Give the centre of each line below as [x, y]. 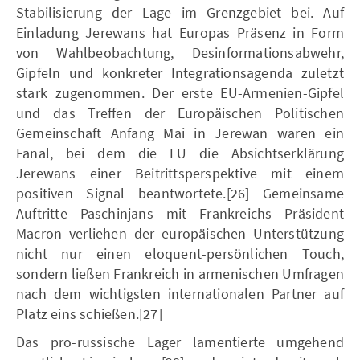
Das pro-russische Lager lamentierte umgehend [180, 342]
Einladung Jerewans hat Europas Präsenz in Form [180, 32]
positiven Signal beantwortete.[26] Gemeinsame [180, 193]
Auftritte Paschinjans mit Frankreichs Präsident [180, 213]
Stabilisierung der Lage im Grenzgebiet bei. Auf [180, 12]
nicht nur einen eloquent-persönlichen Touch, [180, 253]
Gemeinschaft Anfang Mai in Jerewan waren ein [180, 133]
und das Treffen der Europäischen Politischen [180, 112]
